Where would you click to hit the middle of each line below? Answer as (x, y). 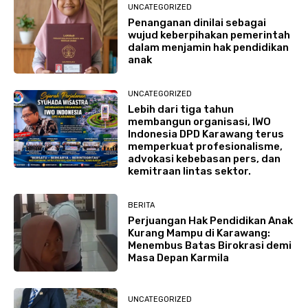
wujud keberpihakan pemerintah (209, 35)
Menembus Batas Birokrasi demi (209, 245)
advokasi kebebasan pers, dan (204, 158)
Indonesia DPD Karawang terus (206, 134)
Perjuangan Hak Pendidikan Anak (210, 220)
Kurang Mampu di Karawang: (199, 233)
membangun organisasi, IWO (199, 121)
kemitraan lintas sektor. (189, 171)
